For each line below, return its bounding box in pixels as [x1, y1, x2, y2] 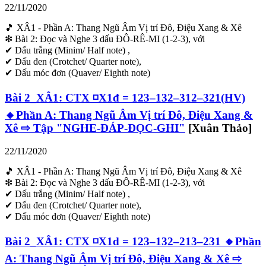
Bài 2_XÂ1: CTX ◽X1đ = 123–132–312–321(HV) [5, 91, 245, 104]
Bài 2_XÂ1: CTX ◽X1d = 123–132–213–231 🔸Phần [5, 235, 261, 248]
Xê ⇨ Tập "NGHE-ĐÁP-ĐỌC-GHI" [5, 122, 185, 135]
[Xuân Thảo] [188, 122, 252, 135]
